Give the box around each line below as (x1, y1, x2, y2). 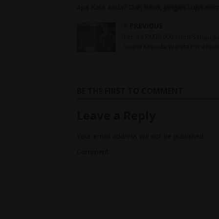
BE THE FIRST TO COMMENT (77, 86, 183, 97)
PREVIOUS (130, 21, 163, 31)
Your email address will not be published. (77, 131, 205, 141)
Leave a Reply (77, 107, 156, 124)
